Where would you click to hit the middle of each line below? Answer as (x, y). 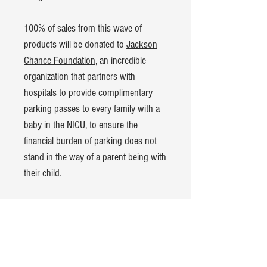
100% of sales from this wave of (83, 28)
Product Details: (52, 205)
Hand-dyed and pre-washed (86, 253)
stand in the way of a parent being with (95, 157)
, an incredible (121, 60)
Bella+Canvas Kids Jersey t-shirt (94, 221)
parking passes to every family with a (92, 108)
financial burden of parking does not (90, 141)
